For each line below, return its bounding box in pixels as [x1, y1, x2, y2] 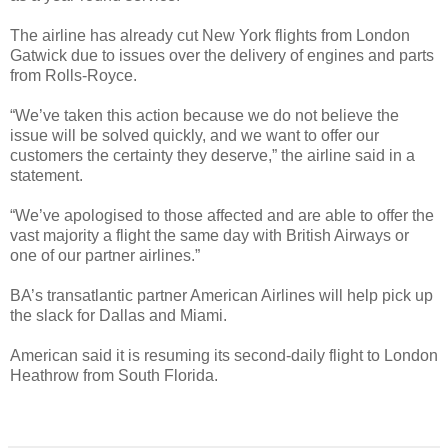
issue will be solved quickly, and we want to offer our [10, 126, 379, 144]
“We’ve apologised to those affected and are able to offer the [10, 206, 434, 224]
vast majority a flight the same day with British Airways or [10, 226, 409, 244]
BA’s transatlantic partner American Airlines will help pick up [10, 286, 433, 304]
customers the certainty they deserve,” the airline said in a [10, 146, 415, 164]
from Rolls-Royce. [10, 66, 137, 84]
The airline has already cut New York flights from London [10, 26, 410, 44]
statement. [10, 166, 83, 184]
